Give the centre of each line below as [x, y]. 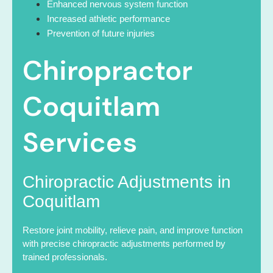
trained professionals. [65, 257]
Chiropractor [108, 70]
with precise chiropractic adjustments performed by [124, 243]
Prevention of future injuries [101, 33]
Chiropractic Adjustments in [127, 182]
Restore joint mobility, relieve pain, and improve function [133, 230]
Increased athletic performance [108, 18]
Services [80, 142]
